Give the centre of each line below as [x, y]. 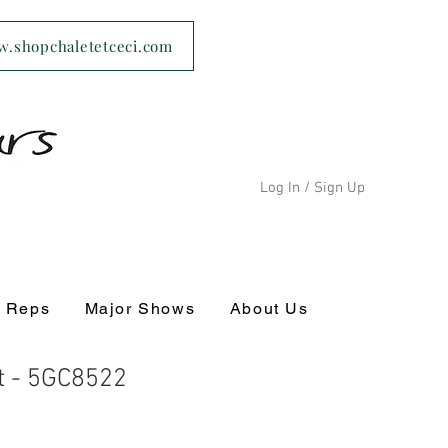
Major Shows [140, 308]
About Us [269, 308]
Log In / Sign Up [312, 188]
